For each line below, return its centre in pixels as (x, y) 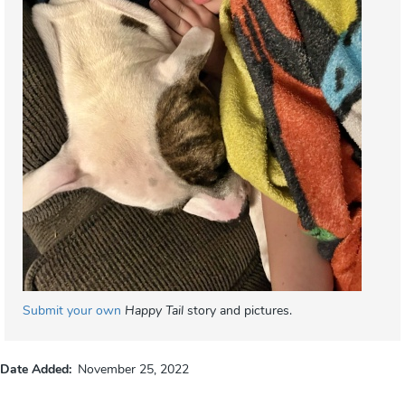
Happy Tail (154, 312)
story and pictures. (238, 312)
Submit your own (72, 312)
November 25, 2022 (133, 371)
